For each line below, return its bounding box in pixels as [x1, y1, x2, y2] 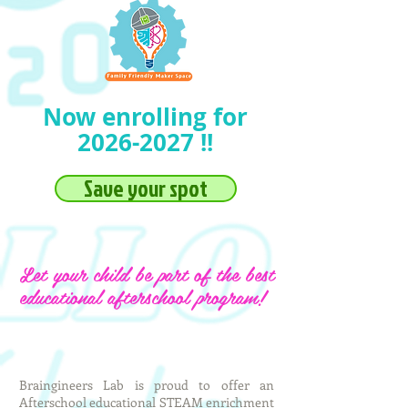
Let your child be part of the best [19, 257, 274, 290]
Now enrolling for [42, 100, 248, 133]
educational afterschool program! [19, 280, 265, 312]
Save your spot [84, 173, 208, 204]
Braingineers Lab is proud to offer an [19, 376, 274, 393]
